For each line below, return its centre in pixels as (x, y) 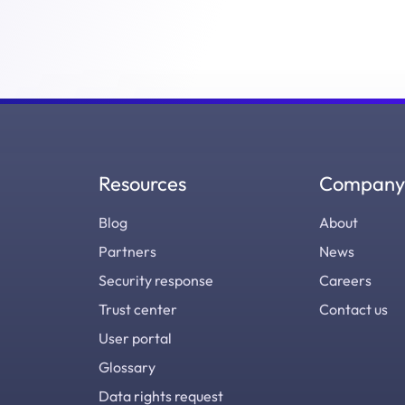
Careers (345, 280)
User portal (135, 338)
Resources (142, 184)
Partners (127, 251)
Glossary (127, 367)
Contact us (353, 309)
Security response (155, 280)
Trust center (137, 309)
